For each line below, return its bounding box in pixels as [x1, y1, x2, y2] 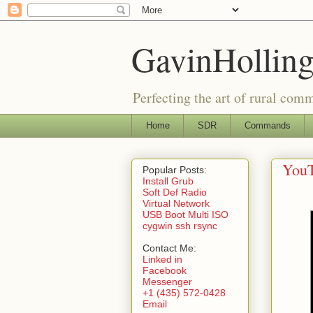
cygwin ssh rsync [143, 219, 217, 231]
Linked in [143, 253, 182, 265]
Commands [244, 119, 291, 131]
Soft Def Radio [143, 186, 207, 198]
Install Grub [143, 175, 194, 187]
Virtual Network [143, 197, 210, 209]
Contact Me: [143, 242, 196, 254]
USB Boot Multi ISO [143, 208, 228, 220]
